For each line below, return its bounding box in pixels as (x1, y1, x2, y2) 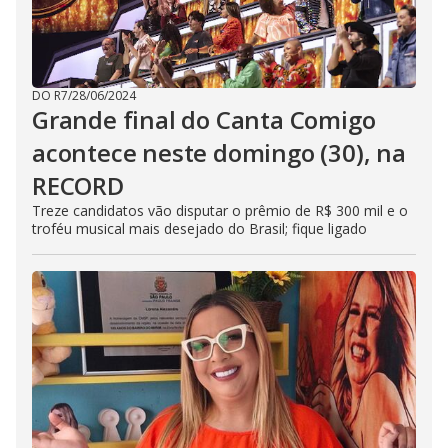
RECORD (32, 169, 124, 203)
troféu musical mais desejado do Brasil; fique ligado (32, 219, 367, 239)
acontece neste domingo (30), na (32, 136, 406, 170)
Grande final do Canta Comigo (32, 103, 376, 137)
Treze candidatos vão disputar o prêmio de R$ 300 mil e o (32, 201, 408, 221)
